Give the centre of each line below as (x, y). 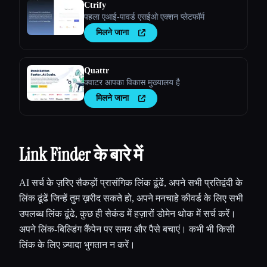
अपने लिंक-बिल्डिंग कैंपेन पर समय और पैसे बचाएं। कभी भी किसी (127, 229)
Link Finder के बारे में (81, 155)
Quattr (97, 71)
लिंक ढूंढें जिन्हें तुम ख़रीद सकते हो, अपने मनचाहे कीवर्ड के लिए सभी (131, 198)
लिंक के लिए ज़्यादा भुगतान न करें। (77, 245)
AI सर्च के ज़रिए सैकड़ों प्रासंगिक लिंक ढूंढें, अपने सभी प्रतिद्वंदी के (131, 183)
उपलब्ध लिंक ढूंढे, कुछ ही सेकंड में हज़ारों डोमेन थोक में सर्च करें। (128, 214)
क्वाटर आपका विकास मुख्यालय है (132, 83)
